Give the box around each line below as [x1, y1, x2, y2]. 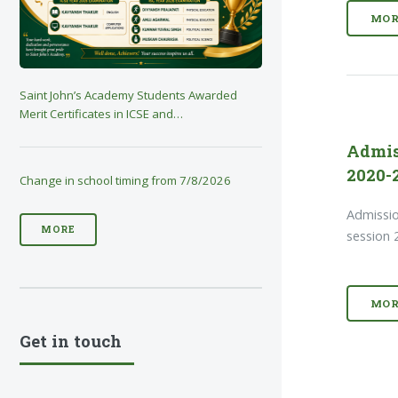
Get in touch [20, 330, 122, 353]
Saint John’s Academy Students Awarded [20, 86, 237, 103]
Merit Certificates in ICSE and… [20, 105, 183, 122]
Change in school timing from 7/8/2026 [20, 171, 231, 188]
